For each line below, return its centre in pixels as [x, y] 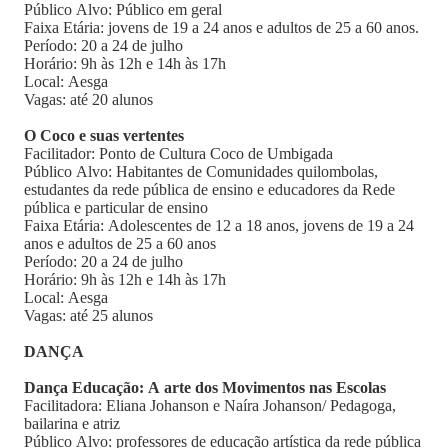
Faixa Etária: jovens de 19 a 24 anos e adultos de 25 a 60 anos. [221, 27]
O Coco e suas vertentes [104, 135]
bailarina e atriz [72, 423]
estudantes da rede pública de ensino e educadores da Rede [209, 189]
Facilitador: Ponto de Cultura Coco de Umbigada [178, 153]
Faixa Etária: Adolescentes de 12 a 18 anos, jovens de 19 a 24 [219, 225]
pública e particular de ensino [116, 207]
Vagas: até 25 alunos [90, 315]
